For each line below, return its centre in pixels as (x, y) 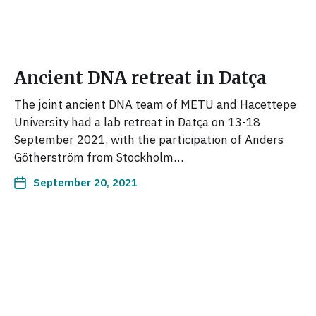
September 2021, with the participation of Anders (149, 139)
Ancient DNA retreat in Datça (140, 78)
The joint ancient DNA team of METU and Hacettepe (155, 104)
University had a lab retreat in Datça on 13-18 (137, 122)
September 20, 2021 (85, 182)
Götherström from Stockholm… (99, 157)
